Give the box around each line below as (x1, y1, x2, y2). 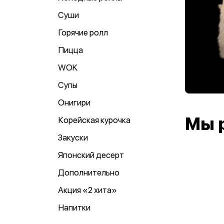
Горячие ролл (58, 27, 108, 37)
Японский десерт (58, 150, 124, 160)
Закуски (58, 132, 88, 142)
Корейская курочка (58, 115, 130, 125)
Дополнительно (58, 167, 119, 177)
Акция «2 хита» (58, 185, 117, 195)
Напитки (58, 202, 90, 212)
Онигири (58, 97, 90, 107)
